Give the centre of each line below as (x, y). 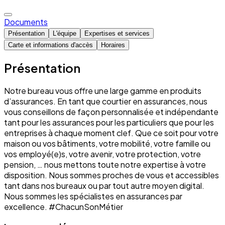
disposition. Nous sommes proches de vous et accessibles (111, 175)
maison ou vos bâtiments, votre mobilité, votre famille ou (107, 143)
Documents (26, 22)
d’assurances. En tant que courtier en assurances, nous (106, 101)
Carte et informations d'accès (50, 45)
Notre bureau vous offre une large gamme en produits (103, 90)
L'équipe (65, 33)
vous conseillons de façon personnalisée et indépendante (111, 111)
